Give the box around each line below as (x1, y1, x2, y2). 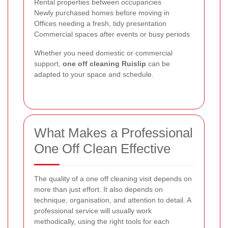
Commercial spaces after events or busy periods (34, 30, 190, 39)
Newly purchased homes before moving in (34, 9, 169, 17)
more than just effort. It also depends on (34, 185, 163, 194)
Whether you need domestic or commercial (34, 49, 173, 58)
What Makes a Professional (34, 125, 193, 141)
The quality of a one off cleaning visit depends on (34, 175, 192, 183)
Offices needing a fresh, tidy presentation (34, 19, 166, 28)
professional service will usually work (34, 207, 152, 215)
